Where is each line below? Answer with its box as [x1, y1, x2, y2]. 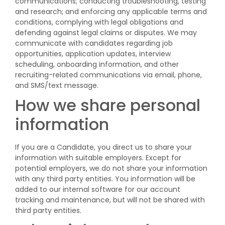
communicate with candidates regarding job [15, 38, 173, 48]
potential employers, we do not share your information [15, 163, 207, 173]
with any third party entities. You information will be [15, 174, 195, 184]
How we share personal [15, 94, 200, 117]
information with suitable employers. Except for [15, 153, 181, 163]
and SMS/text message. [15, 80, 98, 90]
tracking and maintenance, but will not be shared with [15, 195, 205, 205]
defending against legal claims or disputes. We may [15, 28, 197, 38]
